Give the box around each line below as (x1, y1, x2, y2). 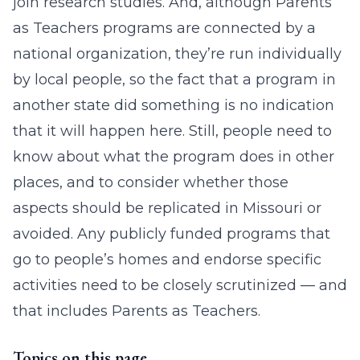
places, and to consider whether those (13, 174, 288, 191)
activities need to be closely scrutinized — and (13, 276, 347, 294)
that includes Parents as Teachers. (13, 302, 260, 320)
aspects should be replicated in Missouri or (13, 199, 321, 217)
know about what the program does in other (13, 148, 334, 166)
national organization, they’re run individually (13, 45, 342, 63)
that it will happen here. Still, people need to (13, 122, 332, 140)
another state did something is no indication (13, 96, 334, 114)
